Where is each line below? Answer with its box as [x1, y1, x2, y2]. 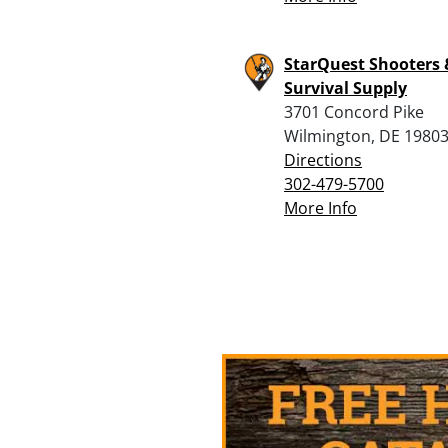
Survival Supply [284, 76, 407, 99]
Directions [284, 148, 362, 171]
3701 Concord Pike [284, 100, 424, 123]
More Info [284, 196, 357, 219]
